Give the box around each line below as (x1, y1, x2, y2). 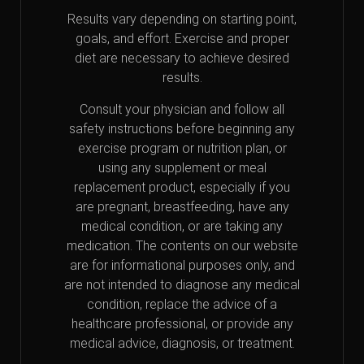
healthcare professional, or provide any (71, 316, 293, 332)
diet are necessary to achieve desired (75, 50, 289, 67)
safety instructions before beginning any (69, 121, 295, 137)
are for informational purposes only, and (69, 258, 295, 274)
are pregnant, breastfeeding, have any (75, 199, 289, 215)
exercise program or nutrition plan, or (77, 141, 287, 157)
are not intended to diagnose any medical (64, 277, 300, 293)
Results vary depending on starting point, (67, 11, 297, 28)
